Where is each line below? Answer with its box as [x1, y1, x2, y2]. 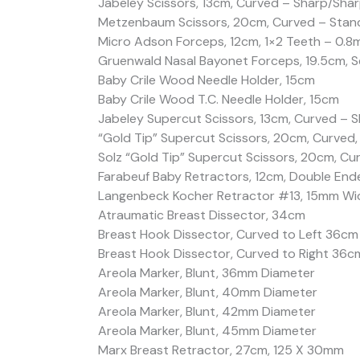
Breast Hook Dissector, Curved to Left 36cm [98, 226, 358, 243]
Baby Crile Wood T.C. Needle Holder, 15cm [98, 91, 339, 108]
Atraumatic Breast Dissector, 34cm [98, 207, 305, 224]
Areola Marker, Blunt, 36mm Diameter [98, 264, 315, 282]
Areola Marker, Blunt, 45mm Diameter [98, 322, 317, 340]
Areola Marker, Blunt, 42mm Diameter [98, 303, 316, 321]
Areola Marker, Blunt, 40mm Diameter [98, 284, 317, 301]
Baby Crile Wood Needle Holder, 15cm [98, 72, 315, 89]
